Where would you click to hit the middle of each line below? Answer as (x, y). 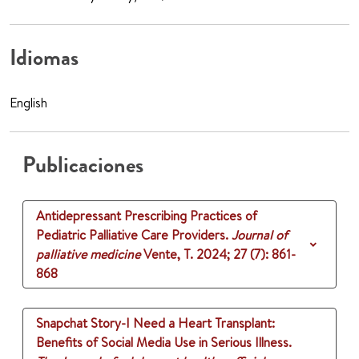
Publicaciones (83, 165)
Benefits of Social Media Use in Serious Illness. (164, 343)
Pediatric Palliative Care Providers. (132, 235)
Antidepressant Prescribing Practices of (147, 216)
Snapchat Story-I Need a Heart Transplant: (155, 323)
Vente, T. (168, 254)
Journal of (260, 235)
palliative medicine (88, 254)
